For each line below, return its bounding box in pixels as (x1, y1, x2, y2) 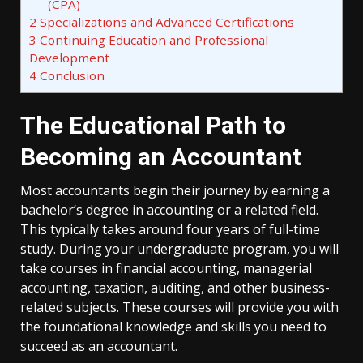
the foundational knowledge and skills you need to (20, 318, 327, 335)
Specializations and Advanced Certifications (36, 14, 294, 31)
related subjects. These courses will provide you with (20, 298, 339, 316)
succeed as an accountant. (20, 337, 177, 355)
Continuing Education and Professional (36, 32, 268, 49)
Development (29, 49, 109, 66)
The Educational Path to (20, 111, 286, 139)
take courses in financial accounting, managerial (20, 259, 312, 277)
